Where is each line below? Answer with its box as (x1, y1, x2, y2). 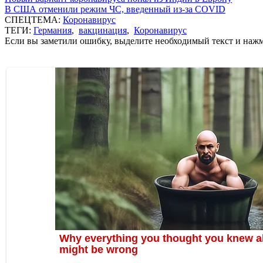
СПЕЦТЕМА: (5, 14, 63, 25)
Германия (33, 25, 72, 35)
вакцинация (79, 25, 127, 35)
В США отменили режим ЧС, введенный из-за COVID (5, 4, 225, 14)
